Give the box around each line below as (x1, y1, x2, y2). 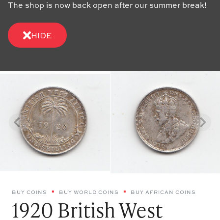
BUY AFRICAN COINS (131, 189, 196, 196)
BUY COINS (12, 189, 47, 196)
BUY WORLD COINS (59, 189, 119, 196)
